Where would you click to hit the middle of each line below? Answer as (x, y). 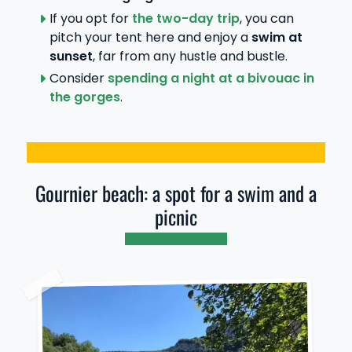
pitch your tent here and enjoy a (150, 37)
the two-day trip (185, 18)
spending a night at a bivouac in (211, 79)
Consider (78, 79)
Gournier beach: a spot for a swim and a (176, 193)
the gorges (84, 97)
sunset (71, 56)
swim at (277, 37)
